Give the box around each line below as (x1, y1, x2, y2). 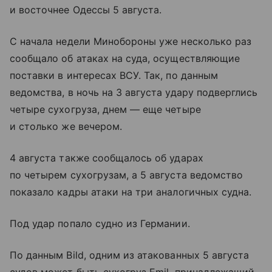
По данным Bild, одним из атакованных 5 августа (10, 249, 250, 262)
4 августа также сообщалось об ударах (10, 152, 203, 165)
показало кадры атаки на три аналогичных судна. (10, 186, 252, 199)
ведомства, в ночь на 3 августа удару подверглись (10, 86, 258, 99)
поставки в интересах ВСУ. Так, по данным (10, 69, 218, 82)
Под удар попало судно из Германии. (10, 217, 190, 230)
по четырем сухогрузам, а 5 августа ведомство (10, 169, 243, 182)
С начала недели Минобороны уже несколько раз (10, 35, 252, 48)
